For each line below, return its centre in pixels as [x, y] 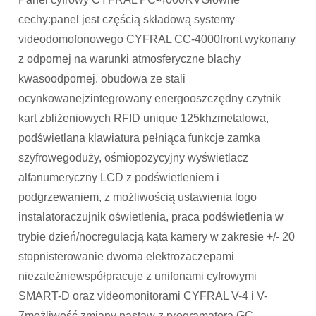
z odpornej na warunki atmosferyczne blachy [130, 59]
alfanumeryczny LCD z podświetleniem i [119, 178]
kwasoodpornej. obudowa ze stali [102, 79]
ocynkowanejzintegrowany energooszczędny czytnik [150, 99]
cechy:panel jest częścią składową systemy [127, 20]
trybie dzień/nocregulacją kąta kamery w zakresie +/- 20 [157, 237]
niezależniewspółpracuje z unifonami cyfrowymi [138, 276]
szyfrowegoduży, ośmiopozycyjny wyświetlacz [134, 158]
